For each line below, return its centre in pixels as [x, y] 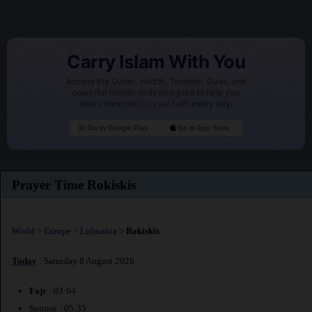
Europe [57, 231]
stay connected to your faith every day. [156, 104]
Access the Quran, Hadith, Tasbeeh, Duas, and [156, 81]
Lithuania [99, 231]
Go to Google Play [117, 128]
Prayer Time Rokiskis [74, 185]
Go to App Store [204, 128]
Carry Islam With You [156, 62]
